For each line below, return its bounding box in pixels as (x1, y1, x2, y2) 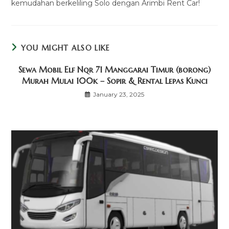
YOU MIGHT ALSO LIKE (20, 43, 110, 53)
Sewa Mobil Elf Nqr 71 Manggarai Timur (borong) (18, 64, 211, 75)
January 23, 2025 (93, 90, 144, 99)
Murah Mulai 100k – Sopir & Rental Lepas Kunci (21, 76, 208, 86)
